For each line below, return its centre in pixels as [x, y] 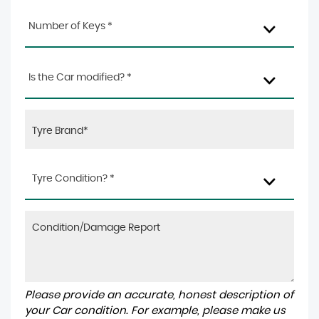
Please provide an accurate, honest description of [159, 295]
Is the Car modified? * [80, 78]
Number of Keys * [70, 26]
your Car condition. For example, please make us [155, 311]
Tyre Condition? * [73, 179]
